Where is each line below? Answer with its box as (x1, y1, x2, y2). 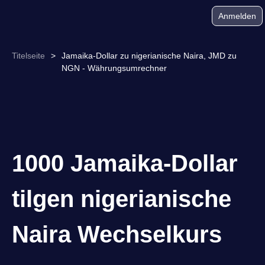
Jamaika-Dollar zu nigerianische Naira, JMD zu (62, 51, 237, 60)
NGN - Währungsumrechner (62, 63, 167, 73)
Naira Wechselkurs (12, 221, 222, 247)
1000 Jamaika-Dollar (12, 150, 238, 176)
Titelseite (12, 51, 45, 60)
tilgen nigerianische (12, 186, 231, 212)
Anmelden (218, 11, 256, 21)
